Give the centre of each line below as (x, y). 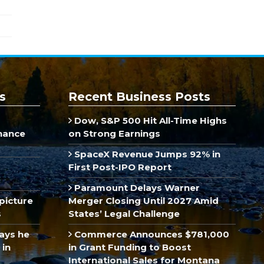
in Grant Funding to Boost (130, 247)
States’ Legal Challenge (124, 213)
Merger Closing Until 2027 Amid (143, 200)
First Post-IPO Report (120, 167)
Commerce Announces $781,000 (150, 234)
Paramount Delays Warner (136, 187)
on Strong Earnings (114, 133)
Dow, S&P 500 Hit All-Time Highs (149, 120)
